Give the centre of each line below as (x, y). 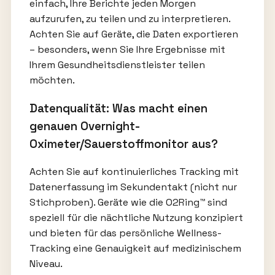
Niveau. (46, 264)
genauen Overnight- (84, 126)
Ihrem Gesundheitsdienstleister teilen (117, 64)
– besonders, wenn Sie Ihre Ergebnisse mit (127, 49)
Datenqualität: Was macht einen (118, 108)
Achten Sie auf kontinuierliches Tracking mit (134, 172)
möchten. (52, 80)
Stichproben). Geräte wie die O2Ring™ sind (128, 203)
